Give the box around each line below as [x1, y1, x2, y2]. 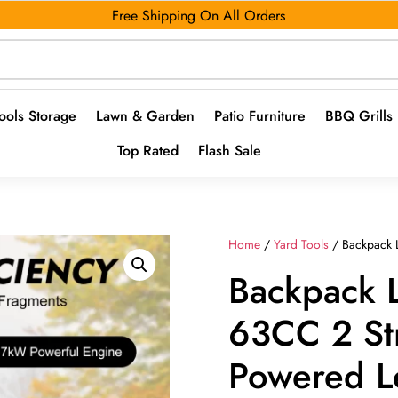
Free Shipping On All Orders [112, 4, 286, 26]
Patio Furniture [213, 106, 306, 126]
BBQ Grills [324, 106, 393, 126]
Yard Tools [274, 235, 330, 254]
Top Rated [117, 140, 179, 161]
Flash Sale [198, 140, 261, 161]
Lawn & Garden [95, 106, 195, 126]
